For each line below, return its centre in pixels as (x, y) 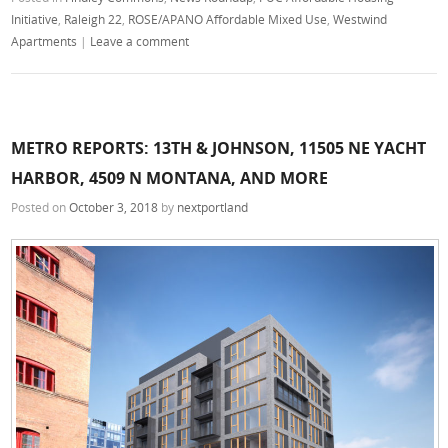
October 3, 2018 (114, 207)
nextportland (213, 207)
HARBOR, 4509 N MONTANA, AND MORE (170, 178)
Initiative (35, 18)
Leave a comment (140, 40)
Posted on (40, 207)
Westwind (360, 18)
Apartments (44, 40)
